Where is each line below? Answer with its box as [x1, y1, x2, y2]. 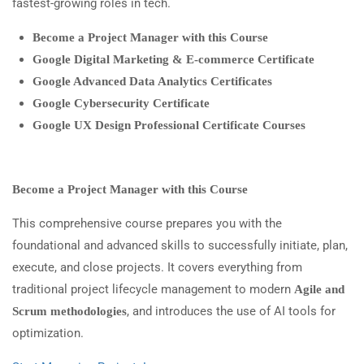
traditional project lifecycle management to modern [12, 282, 294, 297]
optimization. [12, 326, 84, 341]
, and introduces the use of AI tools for [127, 304, 336, 319]
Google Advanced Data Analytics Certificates [32, 75, 272, 89]
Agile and [294, 283, 344, 297]
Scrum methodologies [12, 305, 127, 318]
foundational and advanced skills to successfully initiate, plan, [12, 238, 348, 253]
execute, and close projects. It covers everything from [12, 260, 302, 275]
